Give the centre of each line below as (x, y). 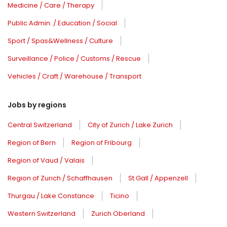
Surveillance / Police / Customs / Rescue (74, 59)
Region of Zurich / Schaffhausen (60, 178)
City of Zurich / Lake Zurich (130, 125)
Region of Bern (32, 143)
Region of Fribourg (102, 143)
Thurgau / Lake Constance (51, 196)
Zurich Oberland (118, 214)
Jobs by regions (37, 105)
